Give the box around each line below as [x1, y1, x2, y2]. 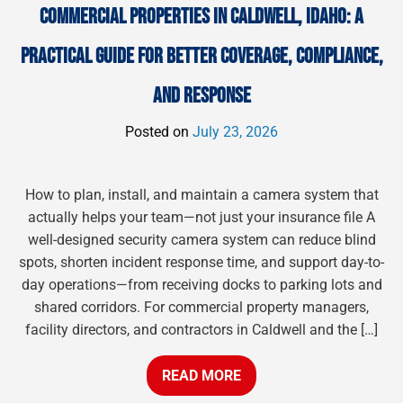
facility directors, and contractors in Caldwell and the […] [25, 321, 378, 339]
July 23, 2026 [193, 123, 278, 141]
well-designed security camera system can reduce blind [27, 231, 376, 249]
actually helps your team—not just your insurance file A [28, 209, 375, 227]
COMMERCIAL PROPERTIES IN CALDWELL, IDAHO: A [40, 4, 363, 31]
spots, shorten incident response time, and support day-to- [19, 254, 384, 272]
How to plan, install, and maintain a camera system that [24, 186, 379, 204]
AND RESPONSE [152, 83, 251, 110]
